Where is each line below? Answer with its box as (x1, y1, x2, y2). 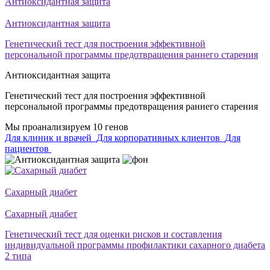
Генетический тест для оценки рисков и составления (5, 228, 222, 239)
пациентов (5, 143, 51, 154)
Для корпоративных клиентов (96, 132, 222, 143)
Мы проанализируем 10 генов (5, 121, 128, 132)
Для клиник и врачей (5, 132, 94, 143)
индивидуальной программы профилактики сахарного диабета (5, 239, 265, 250)
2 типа (5, 250, 31, 261)
